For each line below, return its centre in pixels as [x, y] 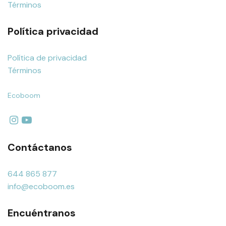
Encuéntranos [42, 213]
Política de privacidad [47, 58]
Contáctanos [40, 147]
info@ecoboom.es [41, 186]
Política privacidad [53, 31]
